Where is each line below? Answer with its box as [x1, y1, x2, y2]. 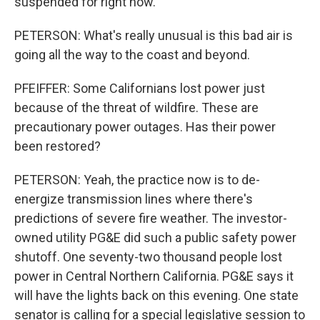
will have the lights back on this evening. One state [14, 288, 299, 303]
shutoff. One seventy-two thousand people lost [14, 249, 282, 264]
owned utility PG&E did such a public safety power [14, 230, 296, 245]
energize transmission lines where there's [14, 191, 253, 206]
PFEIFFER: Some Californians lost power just [14, 81, 265, 96]
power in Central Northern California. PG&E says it [14, 269, 294, 284]
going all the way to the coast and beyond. [14, 47, 250, 62]
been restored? [14, 139, 101, 154]
